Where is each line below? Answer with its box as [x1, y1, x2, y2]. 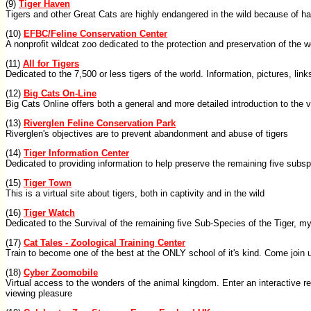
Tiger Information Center [24, 148, 129, 158]
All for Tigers [23, 58, 79, 69]
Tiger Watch [24, 208, 75, 218]
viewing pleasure [6, 288, 72, 299]
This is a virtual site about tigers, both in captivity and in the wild [6, 188, 264, 199]
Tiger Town [24, 178, 72, 188]
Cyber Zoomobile [24, 267, 98, 278]
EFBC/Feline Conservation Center [24, 28, 167, 39]
